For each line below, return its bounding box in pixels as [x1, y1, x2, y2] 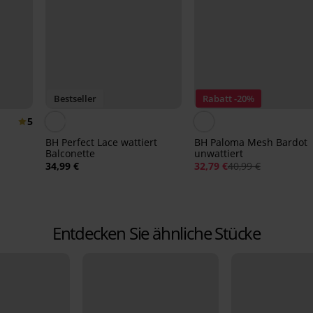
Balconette [45, 147, 95, 161]
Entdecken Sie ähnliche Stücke [52, 221, 261, 245]
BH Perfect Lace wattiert [45, 136, 157, 150]
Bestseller [53, 92, 96, 105]
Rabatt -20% [202, 92, 254, 105]
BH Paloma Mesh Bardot [194, 136, 307, 150]
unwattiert [194, 147, 243, 161]
